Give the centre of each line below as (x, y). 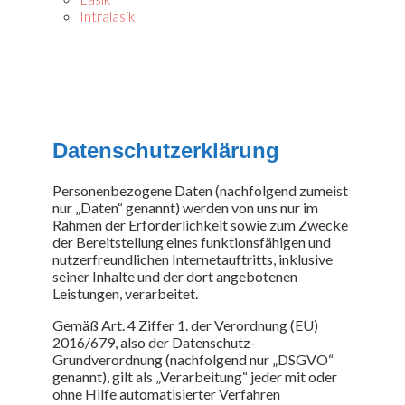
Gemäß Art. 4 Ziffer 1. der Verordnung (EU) (185, 325)
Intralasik (108, 16)
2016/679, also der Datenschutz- (154, 342)
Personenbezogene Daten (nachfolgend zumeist (200, 190)
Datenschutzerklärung (166, 150)
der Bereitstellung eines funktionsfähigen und (192, 241)
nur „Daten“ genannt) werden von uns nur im (185, 207)
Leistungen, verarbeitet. (125, 293)
